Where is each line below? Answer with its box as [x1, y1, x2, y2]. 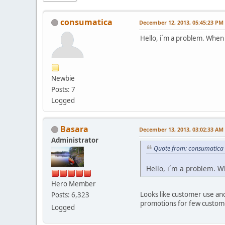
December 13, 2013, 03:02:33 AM [139, 125, 223, 133]
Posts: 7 [51, 84, 75, 94]
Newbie [51, 73, 75, 83]
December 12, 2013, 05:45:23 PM [139, 18, 223, 26]
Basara [60, 123, 88, 135]
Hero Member [51, 179, 96, 188]
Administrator [51, 135, 98, 145]
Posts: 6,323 [51, 190, 89, 199]
